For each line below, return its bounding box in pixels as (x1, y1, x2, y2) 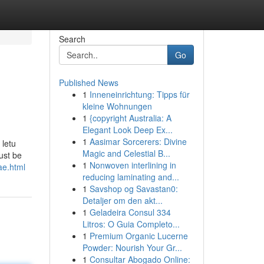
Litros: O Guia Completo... (82, 218, 180, 230)
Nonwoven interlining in (89, 159, 176, 171)
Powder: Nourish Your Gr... (82, 242, 182, 253)
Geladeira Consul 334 (89, 206, 171, 218)
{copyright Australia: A (89, 112, 171, 124)
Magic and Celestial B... (82, 147, 170, 159)
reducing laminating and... (82, 171, 179, 183)
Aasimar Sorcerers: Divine (89, 136, 187, 147)
